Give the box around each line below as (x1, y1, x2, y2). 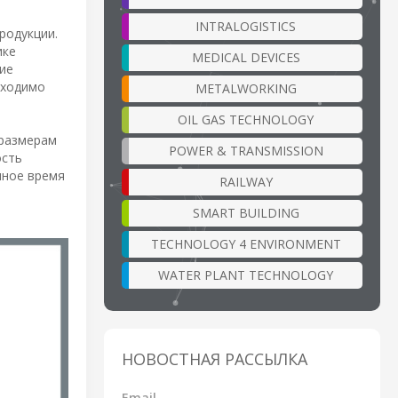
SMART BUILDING (192, 203, 299, 221)
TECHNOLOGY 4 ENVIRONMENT (150, 235, 341, 252)
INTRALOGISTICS (195, 17, 296, 35)
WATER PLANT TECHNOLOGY (158, 266, 333, 283)
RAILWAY (219, 172, 273, 190)
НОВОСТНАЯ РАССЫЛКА (122, 347, 307, 370)
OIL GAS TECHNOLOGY (178, 110, 314, 128)
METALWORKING (195, 79, 297, 97)
